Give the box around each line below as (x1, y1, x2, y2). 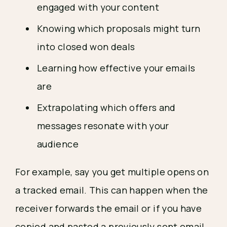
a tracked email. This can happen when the (15, 184, 208, 197)
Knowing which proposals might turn (37, 22, 201, 35)
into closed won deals (37, 41, 135, 53)
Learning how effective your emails (37, 62, 196, 74)
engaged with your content (37, 1, 159, 14)
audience (37, 138, 79, 150)
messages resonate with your (37, 120, 169, 132)
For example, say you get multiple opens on (15, 166, 209, 178)
